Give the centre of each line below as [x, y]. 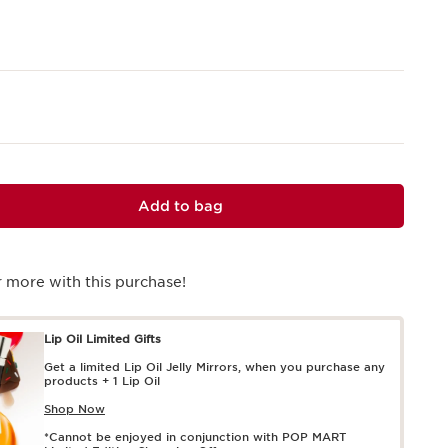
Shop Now [74, 409]
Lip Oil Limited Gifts [102, 339]
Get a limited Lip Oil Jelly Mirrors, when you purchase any [214, 367]
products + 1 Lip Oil [102, 381]
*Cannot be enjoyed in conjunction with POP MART [195, 437]
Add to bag [180, 206]
